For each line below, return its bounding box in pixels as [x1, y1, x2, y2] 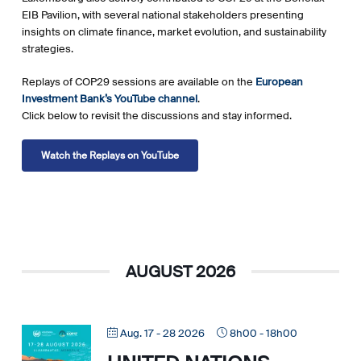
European [255, 74, 303, 89]
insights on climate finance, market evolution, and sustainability [21, 25, 326, 39]
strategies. [21, 42, 73, 56]
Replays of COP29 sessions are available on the [21, 74, 255, 89]
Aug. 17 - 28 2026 [119, 326, 205, 341]
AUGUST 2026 [126, 261, 235, 283]
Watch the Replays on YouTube [40, 149, 179, 163]
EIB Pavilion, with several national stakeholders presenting [21, 8, 304, 23]
